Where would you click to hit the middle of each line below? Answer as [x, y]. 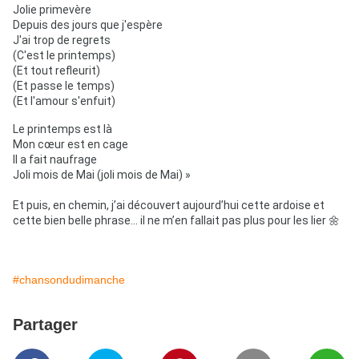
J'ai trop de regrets [62, 40]
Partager [45, 325]
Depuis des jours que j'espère [88, 25]
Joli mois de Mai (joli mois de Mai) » [102, 175]
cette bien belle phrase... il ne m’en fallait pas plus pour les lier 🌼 [176, 221]
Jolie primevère [52, 10]
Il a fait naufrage [55, 160]
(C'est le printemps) [64, 56]
